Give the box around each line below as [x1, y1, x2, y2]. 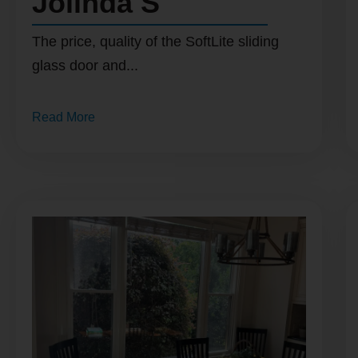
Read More [32, 110, 95, 125]
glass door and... [32, 58, 138, 74]
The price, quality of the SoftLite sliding [32, 34, 279, 50]
